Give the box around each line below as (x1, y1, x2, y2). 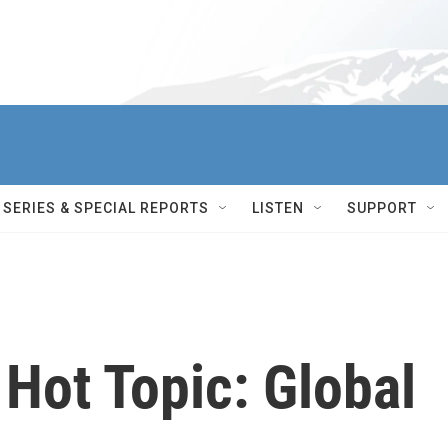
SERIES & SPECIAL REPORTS (3, 200, 209, 216)
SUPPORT (347, 200, 417, 216)
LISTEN (252, 200, 304, 216)
